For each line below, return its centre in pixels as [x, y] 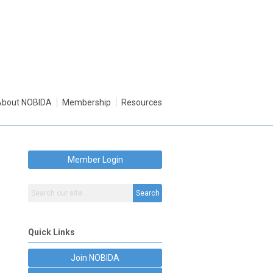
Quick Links [51, 232]
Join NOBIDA [95, 258]
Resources [142, 102]
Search [147, 193]
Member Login [95, 160]
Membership [87, 102]
